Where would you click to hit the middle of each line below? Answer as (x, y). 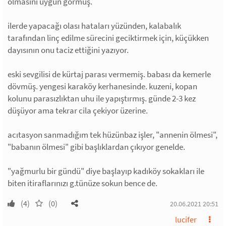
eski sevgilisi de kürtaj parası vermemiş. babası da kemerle (109, 74)
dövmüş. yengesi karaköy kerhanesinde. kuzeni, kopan (102, 86)
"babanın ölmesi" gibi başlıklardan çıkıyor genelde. (96, 147)
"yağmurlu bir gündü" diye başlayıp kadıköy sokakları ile (106, 171)
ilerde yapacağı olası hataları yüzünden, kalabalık (94, 26)
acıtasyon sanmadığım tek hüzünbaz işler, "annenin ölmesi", (112, 135)
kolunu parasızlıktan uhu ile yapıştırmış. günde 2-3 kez (102, 98)
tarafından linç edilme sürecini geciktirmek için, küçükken (108, 38)
